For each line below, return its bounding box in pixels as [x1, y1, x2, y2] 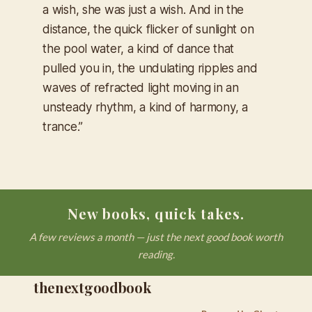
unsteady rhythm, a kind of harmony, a [42, 100, 248, 115]
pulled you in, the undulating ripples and [42, 61, 258, 76]
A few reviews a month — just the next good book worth [29, 231, 283, 243]
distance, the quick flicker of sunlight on [42, 22, 254, 37]
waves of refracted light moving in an [42, 81, 239, 95]
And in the [189, 3, 244, 17]
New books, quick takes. [68, 204, 244, 223]
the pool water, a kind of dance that [42, 42, 234, 56]
